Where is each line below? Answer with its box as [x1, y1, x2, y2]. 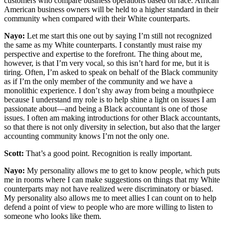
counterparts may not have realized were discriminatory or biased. [4, 184, 213, 194]
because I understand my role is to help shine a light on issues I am [4, 95, 216, 104]
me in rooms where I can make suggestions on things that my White [4, 175, 220, 184]
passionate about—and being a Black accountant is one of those [4, 104, 207, 113]
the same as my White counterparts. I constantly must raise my [4, 41, 202, 50]
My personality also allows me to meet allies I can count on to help [4, 194, 216, 203]
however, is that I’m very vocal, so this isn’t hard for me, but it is [4, 59, 209, 68]
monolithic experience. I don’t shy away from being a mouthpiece [4, 86, 214, 95]
